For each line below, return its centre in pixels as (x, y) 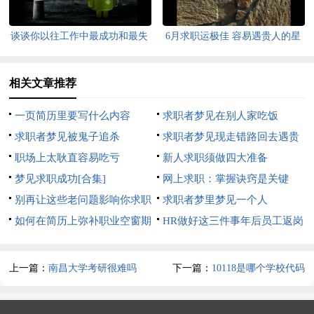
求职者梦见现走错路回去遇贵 (231, 136)
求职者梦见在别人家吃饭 (220, 115)
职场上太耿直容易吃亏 (68, 157)
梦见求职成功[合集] (61, 178)
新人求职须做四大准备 (215, 157)
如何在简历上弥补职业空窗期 (83, 220)
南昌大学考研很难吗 (93, 268)
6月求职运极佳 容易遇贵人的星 (233, 36)
